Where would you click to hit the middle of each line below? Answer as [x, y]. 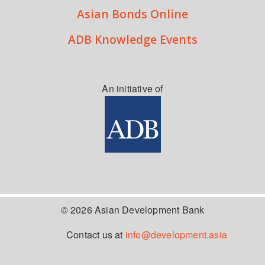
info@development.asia [176, 235]
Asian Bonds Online [132, 14]
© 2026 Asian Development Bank [132, 210]
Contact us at [96, 235]
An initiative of [132, 89]
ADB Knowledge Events [132, 40]
